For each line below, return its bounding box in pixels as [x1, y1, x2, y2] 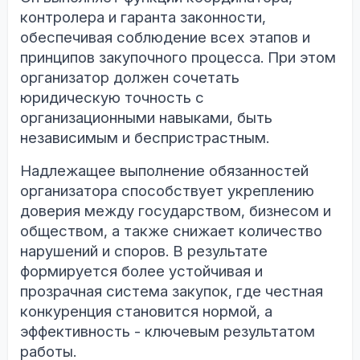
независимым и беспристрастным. [20, 129, 269, 148]
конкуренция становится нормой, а [20, 302, 272, 321]
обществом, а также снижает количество [20, 222, 322, 241]
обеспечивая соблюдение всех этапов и [20, 28, 310, 47]
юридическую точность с [20, 88, 204, 108]
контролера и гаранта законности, [20, 8, 266, 27]
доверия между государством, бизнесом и [20, 202, 331, 221]
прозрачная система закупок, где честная [20, 282, 323, 301]
